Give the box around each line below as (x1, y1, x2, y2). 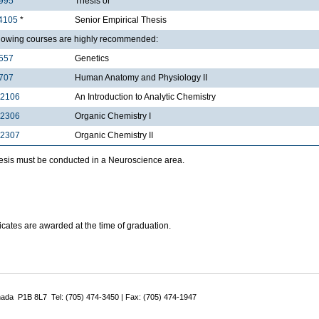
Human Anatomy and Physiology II (75, 73, 207, 83)
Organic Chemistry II (75, 130, 153, 141)
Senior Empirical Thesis (75, 15, 167, 26)
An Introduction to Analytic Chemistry (75, 92, 216, 103)
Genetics (75, 53, 109, 64)
